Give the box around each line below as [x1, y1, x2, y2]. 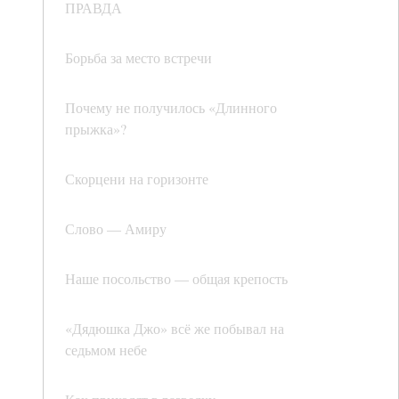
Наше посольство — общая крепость [65, 269, 288, 289]
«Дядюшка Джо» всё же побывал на [65, 319, 284, 338]
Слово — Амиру [65, 219, 167, 239]
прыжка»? [65, 119, 126, 139]
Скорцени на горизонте [65, 169, 208, 189]
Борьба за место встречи [65, 48, 212, 68]
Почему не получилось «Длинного [65, 98, 277, 118]
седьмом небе [65, 340, 147, 360]
